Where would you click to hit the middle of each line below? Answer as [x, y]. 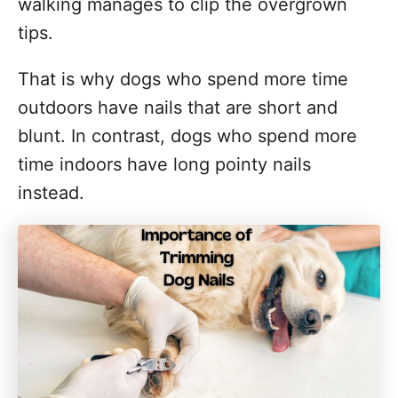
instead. [51, 193]
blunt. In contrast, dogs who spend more [187, 136]
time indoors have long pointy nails [164, 164]
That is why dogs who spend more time [183, 79]
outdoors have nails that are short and [178, 107]
